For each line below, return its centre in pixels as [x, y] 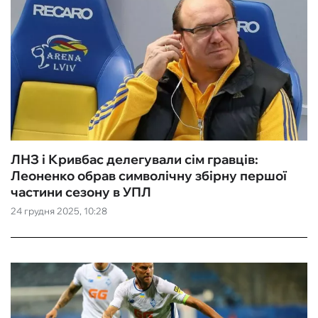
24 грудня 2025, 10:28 [59, 211]
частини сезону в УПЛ [81, 192]
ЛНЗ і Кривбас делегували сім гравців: [135, 159]
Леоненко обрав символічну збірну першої [149, 176]
